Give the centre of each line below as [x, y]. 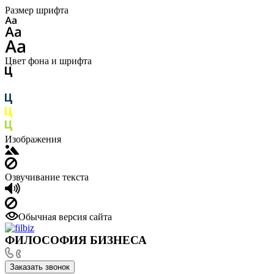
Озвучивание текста [47, 177]
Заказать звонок [40, 267]
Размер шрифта [37, 10]
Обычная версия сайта [65, 217]
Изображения [33, 139]
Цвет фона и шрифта [48, 61]
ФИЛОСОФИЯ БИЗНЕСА [76, 240]
